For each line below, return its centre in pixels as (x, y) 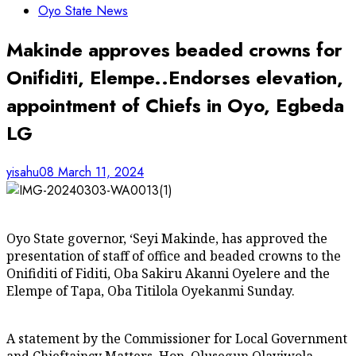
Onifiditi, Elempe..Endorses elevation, (175, 77)
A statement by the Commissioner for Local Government (177, 338)
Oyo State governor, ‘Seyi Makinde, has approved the (167, 238)
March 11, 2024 (101, 172)
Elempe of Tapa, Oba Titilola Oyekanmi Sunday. (151, 290)
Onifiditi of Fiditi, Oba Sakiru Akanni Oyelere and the (168, 273)
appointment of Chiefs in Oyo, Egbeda (175, 105)
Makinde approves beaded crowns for (174, 49)
